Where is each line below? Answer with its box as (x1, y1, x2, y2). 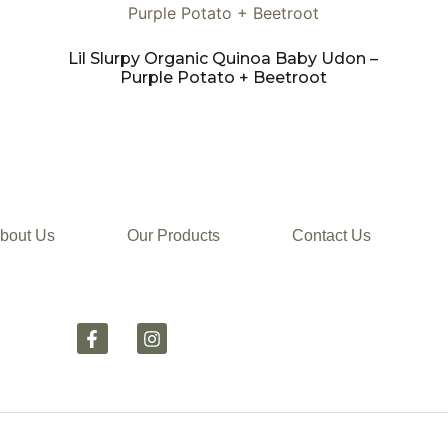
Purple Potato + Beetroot (119, 68, 327, 88)
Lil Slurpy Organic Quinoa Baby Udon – (68, 49, 379, 69)
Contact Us (291, 227, 371, 245)
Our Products (126, 227, 220, 245)
